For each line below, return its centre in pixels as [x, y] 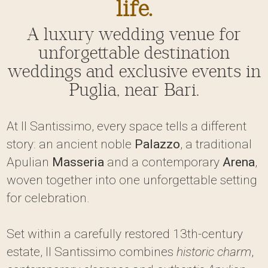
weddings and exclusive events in [134, 72]
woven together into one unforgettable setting [132, 180]
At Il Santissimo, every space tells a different [126, 127]
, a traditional [216, 144]
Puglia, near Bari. [134, 90]
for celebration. [48, 198]
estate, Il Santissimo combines [91, 252]
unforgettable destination [134, 53]
